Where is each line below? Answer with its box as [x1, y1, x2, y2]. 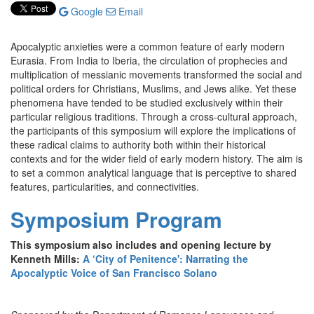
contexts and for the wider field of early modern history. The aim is [11, 151, 303, 165]
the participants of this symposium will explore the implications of [11, 123, 296, 137]
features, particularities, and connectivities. [11, 179, 199, 193]
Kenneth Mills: [11, 252, 83, 266]
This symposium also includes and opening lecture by [11, 238, 271, 252]
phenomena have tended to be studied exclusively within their [11, 95, 283, 109]
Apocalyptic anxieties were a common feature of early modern [11, 39, 285, 53]
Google [68, 4, 103, 18]
